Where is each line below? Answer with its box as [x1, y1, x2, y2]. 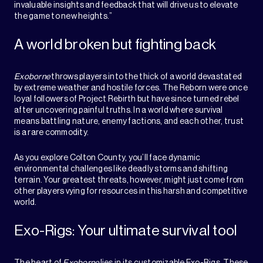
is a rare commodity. [14, 129, 89, 137]
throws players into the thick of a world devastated [50, 73, 242, 82]
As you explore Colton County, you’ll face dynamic [14, 154, 201, 163]
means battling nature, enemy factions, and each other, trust [14, 117, 244, 126]
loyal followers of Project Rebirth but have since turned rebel [14, 95, 240, 104]
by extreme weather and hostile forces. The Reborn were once [14, 84, 248, 93]
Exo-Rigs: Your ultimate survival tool [14, 224, 238, 239]
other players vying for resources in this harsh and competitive [14, 187, 247, 196]
